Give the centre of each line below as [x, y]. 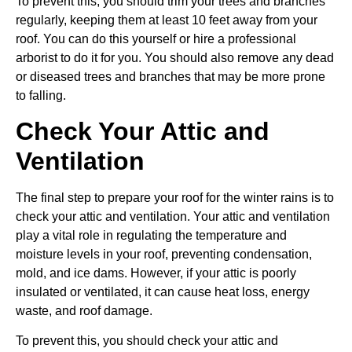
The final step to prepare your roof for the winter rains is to [175, 197]
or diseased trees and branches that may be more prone [170, 76]
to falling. [41, 95]
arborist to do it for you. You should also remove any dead [175, 57]
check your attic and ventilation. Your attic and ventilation [173, 216]
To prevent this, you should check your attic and [147, 341]
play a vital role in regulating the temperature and [151, 235]
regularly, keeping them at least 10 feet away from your [167, 20]
